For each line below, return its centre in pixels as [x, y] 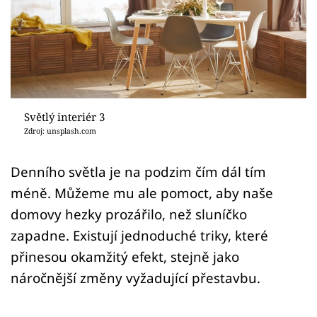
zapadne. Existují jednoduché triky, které [139, 235]
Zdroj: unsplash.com [60, 131]
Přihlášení [67, 45]
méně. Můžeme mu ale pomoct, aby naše [142, 192]
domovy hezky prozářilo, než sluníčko [129, 214]
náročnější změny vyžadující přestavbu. [136, 277]
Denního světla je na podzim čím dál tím [138, 171]
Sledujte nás [41, 98]
